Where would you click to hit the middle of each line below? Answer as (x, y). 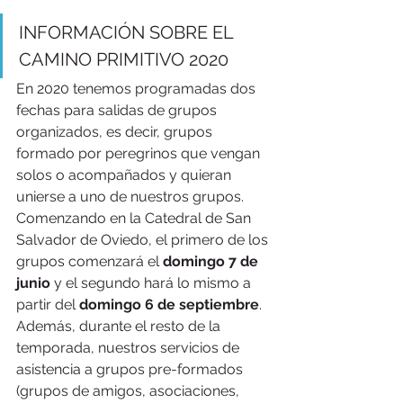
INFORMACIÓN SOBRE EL (128, 32)
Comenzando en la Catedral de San (135, 218)
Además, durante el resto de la (120, 326)
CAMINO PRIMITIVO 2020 (124, 59)
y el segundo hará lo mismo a (152, 282)
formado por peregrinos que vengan (140, 153)
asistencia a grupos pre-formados (131, 369)
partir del (48, 304)
